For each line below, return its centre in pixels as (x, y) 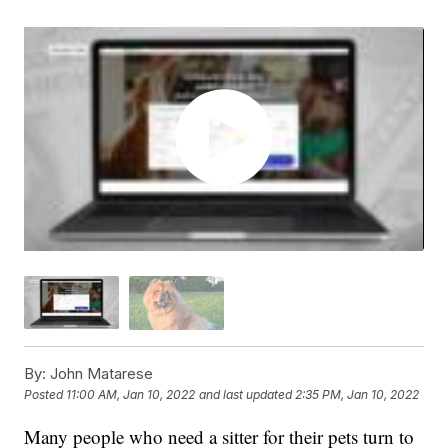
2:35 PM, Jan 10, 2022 (357, 395)
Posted (45, 395)
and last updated (246, 395)
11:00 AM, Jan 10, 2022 (131, 395)
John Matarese (100, 373)
